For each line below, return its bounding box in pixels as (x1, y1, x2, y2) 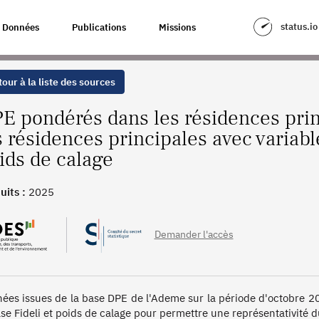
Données (2, 21, 39, 33)
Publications (72, 21, 126, 33)
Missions (159, 21, 196, 33)
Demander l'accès (154, 228, 234, 241)
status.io (280, 21, 318, 33)
